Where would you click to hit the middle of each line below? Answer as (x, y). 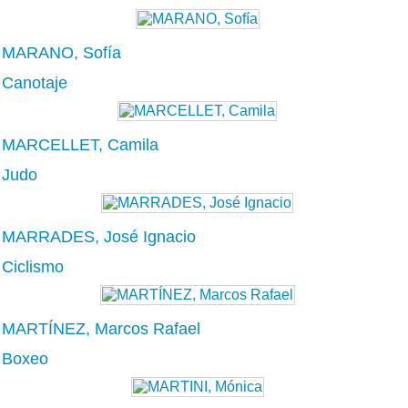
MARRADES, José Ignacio (99, 236)
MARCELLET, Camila (80, 144)
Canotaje (35, 82)
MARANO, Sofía (61, 52)
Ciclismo (33, 266)
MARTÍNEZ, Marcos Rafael (101, 328)
